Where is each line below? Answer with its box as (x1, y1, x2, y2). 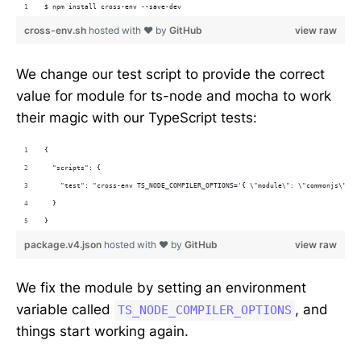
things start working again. (16, 323, 189, 340)
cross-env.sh (24, 24, 89, 37)
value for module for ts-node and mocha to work (16, 87, 331, 104)
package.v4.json (24, 238, 104, 251)
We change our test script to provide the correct (16, 65, 325, 82)
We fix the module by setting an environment (16, 280, 306, 297)
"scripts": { (44, 164, 101, 172)
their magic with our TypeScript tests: (16, 109, 257, 126)
